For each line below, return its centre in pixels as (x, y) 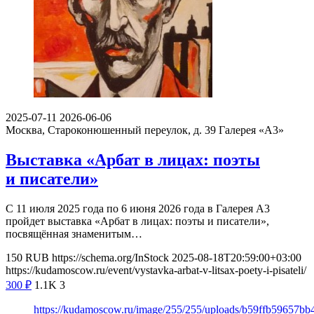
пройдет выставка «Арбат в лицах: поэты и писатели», (137, 221)
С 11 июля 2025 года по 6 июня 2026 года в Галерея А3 (138, 209)
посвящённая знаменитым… (74, 234)
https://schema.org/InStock (110, 258)
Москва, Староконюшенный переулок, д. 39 (111, 130)
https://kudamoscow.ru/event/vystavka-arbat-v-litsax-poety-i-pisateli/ (156, 271)
